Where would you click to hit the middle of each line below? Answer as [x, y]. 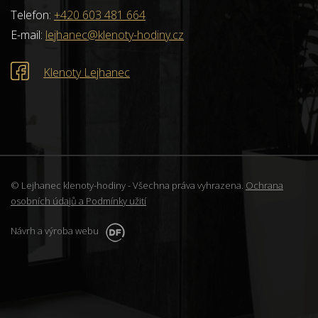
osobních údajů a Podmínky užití [78, 201]
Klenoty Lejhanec [87, 73]
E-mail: [28, 34]
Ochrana [264, 186]
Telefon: [32, 15]
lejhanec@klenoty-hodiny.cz [115, 34]
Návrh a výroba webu [56, 230]
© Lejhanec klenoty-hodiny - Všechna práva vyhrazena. [128, 186]
